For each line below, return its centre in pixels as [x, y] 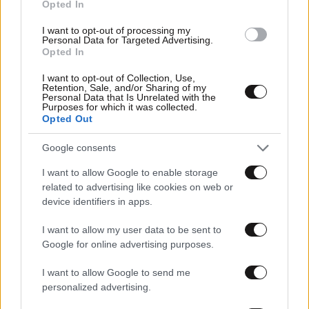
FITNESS [24, 221]
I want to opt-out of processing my [116, 30]
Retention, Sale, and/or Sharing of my [124, 87]
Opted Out [68, 118]
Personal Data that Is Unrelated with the [129, 97]
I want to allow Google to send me [116, 272]
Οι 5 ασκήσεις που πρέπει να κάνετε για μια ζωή [152, 237]
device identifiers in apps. [97, 201]
